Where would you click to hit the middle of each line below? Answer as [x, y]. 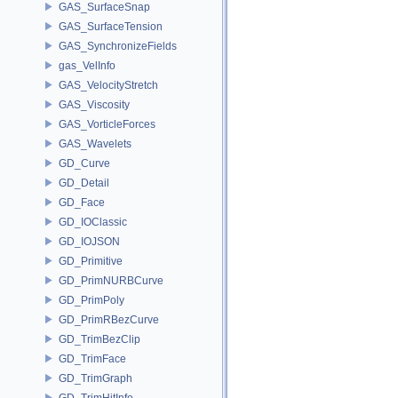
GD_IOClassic [93, 222]
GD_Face [82, 202]
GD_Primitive [91, 261]
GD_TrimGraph [96, 378]
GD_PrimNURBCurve [111, 280]
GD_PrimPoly [92, 300]
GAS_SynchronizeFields [118, 46]
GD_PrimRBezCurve [109, 319]
